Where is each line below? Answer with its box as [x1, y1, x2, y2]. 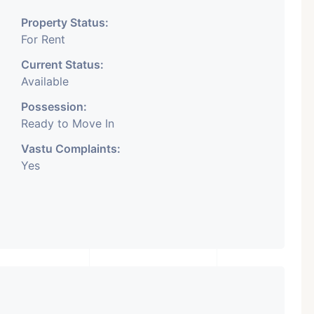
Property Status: [21, 15, 109, 29]
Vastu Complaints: [21, 142, 121, 156]
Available [21, 74, 69, 88]
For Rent [21, 32, 65, 46]
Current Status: [21, 57, 104, 71]
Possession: [21, 100, 87, 114]
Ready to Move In [21, 116, 114, 130]
